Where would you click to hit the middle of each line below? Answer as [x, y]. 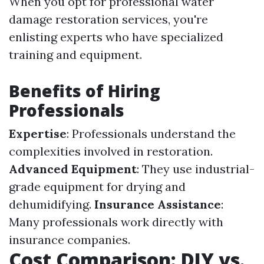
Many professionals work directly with [116, 222]
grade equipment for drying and [97, 187]
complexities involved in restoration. [111, 151]
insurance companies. [70, 240]
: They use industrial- [196, 169]
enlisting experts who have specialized [116, 37]
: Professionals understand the [151, 133]
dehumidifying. [52, 204]
